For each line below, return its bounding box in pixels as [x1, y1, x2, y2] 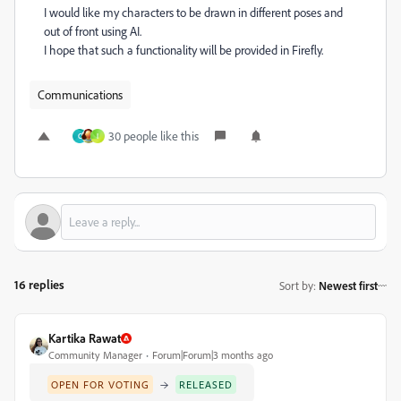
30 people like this [108, 128, 199, 143]
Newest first [319, 277, 378, 293]
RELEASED [179, 378, 233, 391]
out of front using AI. [44, 23, 141, 38]
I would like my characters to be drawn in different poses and [44, 4, 343, 20]
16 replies [14, 277, 64, 292]
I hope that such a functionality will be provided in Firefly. [44, 42, 323, 57]
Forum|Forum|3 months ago [152, 348, 273, 362]
